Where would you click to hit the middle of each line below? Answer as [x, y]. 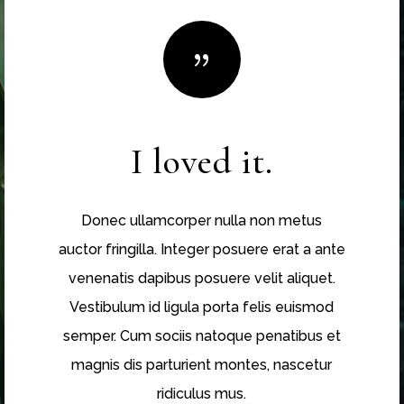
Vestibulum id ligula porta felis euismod [202, 307]
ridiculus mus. [202, 393]
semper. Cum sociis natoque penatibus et [202, 335]
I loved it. [202, 161]
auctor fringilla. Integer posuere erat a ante [202, 249]
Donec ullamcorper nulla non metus [202, 220]
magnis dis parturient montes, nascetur [202, 364]
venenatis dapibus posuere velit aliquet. [202, 278]
